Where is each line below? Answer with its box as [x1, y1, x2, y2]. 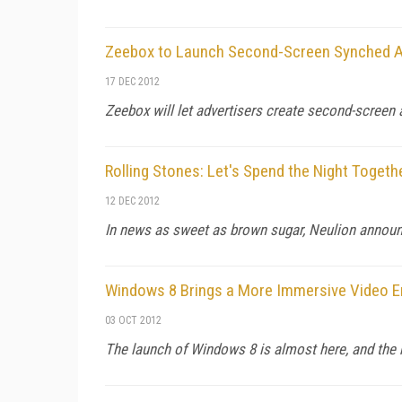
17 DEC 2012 [105, 74, 160, 88]
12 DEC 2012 [105, 194, 160, 207]
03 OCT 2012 [105, 313, 162, 327]
